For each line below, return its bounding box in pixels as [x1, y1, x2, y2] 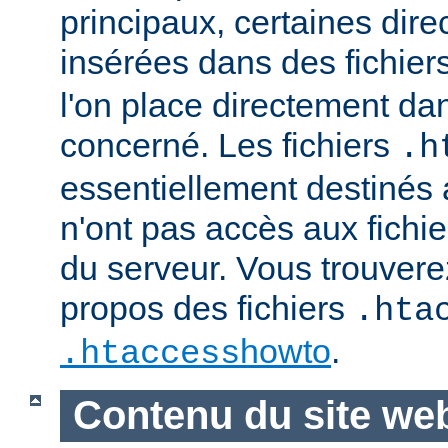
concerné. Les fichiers [60, 126, 399, 165]
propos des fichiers [60, 289, 354, 328]
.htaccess [60, 335, 240, 374]
